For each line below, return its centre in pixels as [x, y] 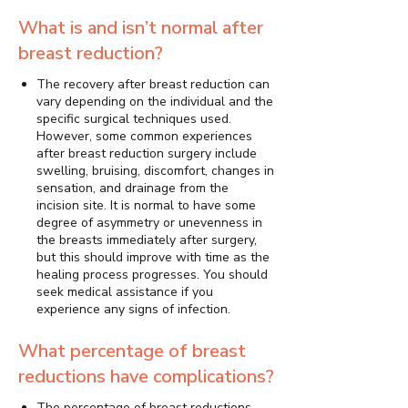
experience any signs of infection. [133, 309]
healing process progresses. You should [152, 274]
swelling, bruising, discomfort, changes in [155, 170]
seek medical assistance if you [125, 291]
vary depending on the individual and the [155, 101]
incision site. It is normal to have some [146, 205]
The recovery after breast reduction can [153, 84]
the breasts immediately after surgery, [147, 240]
